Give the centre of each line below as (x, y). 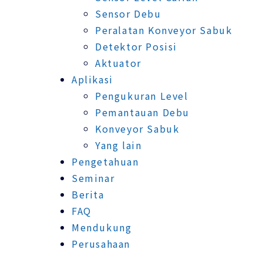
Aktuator (118, 63)
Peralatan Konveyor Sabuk (164, 30)
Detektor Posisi (136, 46)
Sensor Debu (128, 13)
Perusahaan (101, 243)
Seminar (93, 178)
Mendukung (102, 227)
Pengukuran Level (142, 95)
